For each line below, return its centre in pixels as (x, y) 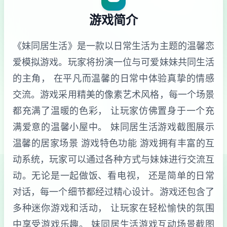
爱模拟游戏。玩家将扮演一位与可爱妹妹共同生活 (113, 62)
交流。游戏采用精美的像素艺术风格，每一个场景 (113, 94)
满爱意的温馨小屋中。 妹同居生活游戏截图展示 (113, 127)
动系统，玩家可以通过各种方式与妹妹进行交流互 (113, 159)
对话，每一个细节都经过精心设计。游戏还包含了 (113, 192)
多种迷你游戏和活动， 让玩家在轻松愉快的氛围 (113, 208)
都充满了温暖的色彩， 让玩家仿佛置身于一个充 (113, 110)
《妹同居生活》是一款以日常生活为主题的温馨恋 (113, 46)
